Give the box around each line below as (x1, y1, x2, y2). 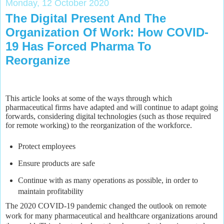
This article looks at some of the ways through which (5, 94, 172, 103)
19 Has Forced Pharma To (5, 39, 151, 53)
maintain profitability (17, 187, 85, 196)
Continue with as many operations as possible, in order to (17, 176, 198, 185)
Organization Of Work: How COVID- (5, 25, 208, 39)
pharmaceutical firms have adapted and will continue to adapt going (5, 103, 218, 112)
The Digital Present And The (5, 11, 166, 25)
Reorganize (5, 53, 70, 67)
